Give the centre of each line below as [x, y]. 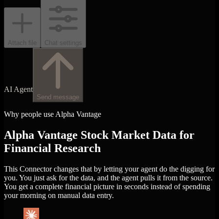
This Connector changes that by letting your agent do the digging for [109, 169]
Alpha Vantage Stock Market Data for [99, 135]
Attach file [22, 43]
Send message [58, 97]
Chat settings [63, 43]
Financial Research [52, 148]
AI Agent [18, 89]
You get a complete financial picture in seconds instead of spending [107, 186]
